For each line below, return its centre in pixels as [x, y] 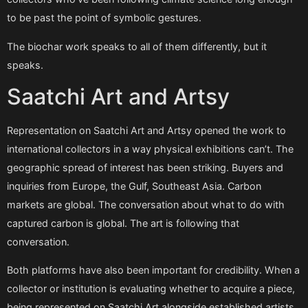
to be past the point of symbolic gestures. [104, 18]
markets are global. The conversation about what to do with [146, 204]
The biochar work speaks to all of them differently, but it [137, 46]
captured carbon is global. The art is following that [123, 223]
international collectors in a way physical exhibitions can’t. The [150, 148]
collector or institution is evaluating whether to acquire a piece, [151, 289]
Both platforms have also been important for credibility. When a [153, 270]
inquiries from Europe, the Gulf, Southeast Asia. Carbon [134, 186]
